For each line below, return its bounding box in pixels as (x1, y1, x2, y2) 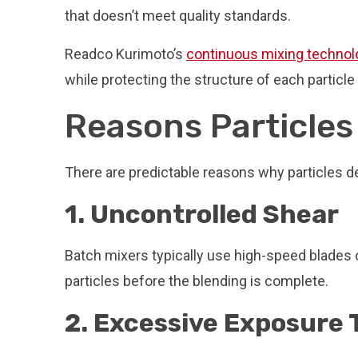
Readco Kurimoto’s (65, 46, 186, 62)
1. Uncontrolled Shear (65, 199, 339, 229)
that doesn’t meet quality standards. (65, 7, 291, 24)
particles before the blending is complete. (65, 272, 328, 289)
